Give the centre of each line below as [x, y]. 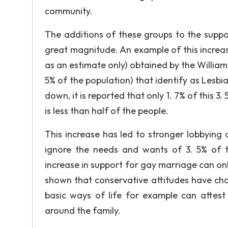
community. [69, 11]
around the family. [83, 210]
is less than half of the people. [107, 111]
